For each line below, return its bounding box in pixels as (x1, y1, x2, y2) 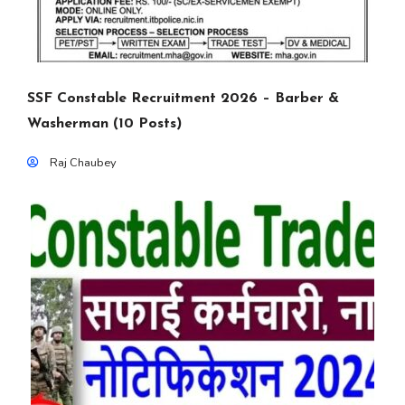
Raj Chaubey (50, 155, 117, 171)
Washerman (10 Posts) (27, 117, 182, 131)
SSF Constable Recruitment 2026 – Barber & (27, 91, 339, 106)
